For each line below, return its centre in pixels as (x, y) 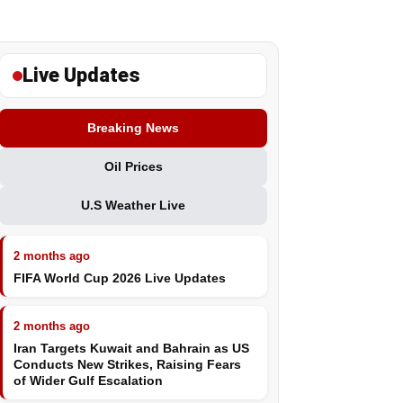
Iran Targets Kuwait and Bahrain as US (131, 348)
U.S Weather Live (133, 205)
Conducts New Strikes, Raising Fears (127, 364)
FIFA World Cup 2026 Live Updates (120, 278)
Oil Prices (133, 166)
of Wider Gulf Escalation (88, 381)
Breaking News (133, 128)
